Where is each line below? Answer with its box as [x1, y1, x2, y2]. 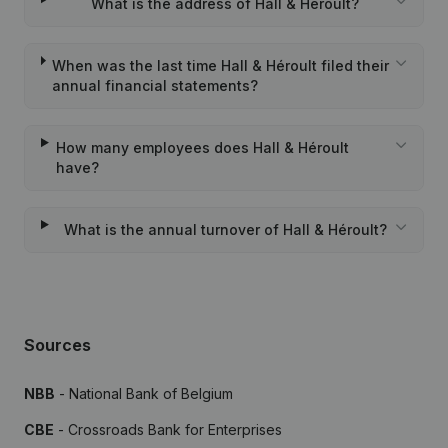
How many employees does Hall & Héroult [55, 139, 349, 156]
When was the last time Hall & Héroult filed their [52, 57, 390, 74]
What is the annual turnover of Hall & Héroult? [63, 221, 387, 238]
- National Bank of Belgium [55, 385, 233, 402]
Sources [24, 335, 91, 355]
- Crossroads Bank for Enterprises [54, 421, 282, 438]
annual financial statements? [52, 77, 259, 94]
